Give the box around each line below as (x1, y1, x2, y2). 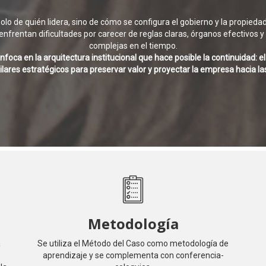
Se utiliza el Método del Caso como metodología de (37, 239, 229, 248)
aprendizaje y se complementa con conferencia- (42, 251, 224, 260)
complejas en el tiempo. (88, 41, 178, 50)
